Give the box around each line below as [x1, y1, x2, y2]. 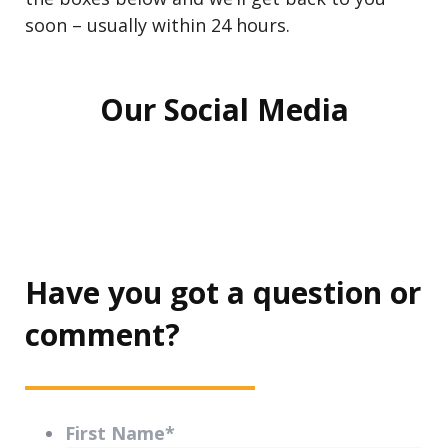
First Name [65, 421, 165, 446]
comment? [25, 314, 180, 356]
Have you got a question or [25, 272, 421, 314]
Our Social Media [99, 89, 349, 131]
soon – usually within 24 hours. [25, 13, 290, 38]
